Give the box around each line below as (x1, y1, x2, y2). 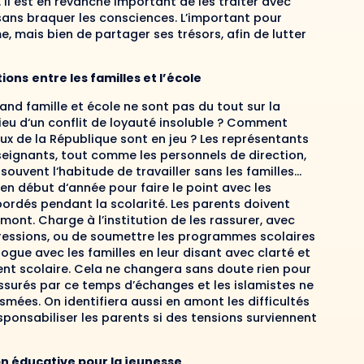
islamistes (234, 276, 296, 293)
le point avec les (172, 179, 271, 196)
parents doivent (193, 195, 290, 212)
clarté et (254, 244, 310, 261)
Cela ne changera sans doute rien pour (74, 260, 311, 277)
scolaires (257, 227, 315, 245)
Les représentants (197, 130, 309, 147)
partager (95, 25, 154, 42)
